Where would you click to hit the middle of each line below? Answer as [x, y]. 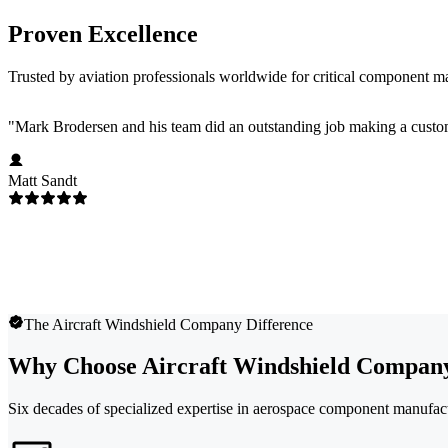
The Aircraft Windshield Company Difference [168, 324]
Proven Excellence [103, 33]
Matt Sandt [42, 180]
